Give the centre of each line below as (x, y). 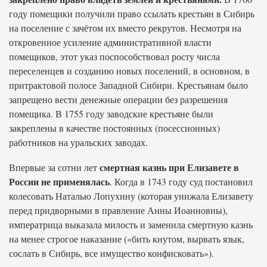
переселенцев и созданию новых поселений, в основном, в (129, 71)
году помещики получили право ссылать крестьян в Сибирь (132, 13)
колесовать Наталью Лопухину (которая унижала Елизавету (131, 196)
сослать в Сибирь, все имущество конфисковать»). (111, 253)
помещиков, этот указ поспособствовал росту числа (114, 56)
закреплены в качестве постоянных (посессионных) (114, 128)
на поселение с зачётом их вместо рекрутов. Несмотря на (125, 28)
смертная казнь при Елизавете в (169, 167)
